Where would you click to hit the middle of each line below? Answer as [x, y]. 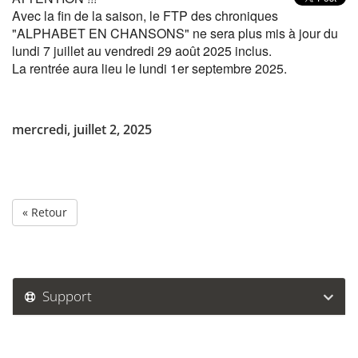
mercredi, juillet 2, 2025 [82, 129]
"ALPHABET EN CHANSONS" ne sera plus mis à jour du [175, 33]
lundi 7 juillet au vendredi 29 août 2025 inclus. [142, 51]
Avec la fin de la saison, [81, 16]
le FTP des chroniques [214, 16]
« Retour [45, 212]
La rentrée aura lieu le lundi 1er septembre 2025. [149, 68]
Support [64, 296]
